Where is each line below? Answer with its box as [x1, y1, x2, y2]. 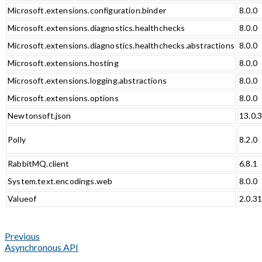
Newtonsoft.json [8, 110, 71, 120]
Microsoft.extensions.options [8, 92, 119, 103]
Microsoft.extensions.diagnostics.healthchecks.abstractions [8, 40, 235, 50]
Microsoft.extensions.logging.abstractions [8, 75, 167, 85]
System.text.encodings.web [8, 175, 113, 186]
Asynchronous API [5, 241, 78, 253]
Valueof [8, 193, 37, 204]
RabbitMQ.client [8, 158, 70, 168]
